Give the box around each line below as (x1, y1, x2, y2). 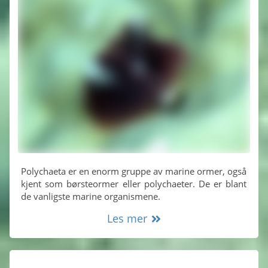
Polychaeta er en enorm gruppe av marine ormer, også (21, 165, 247, 178)
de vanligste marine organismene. (21, 190, 161, 203)
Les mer (112, 211, 150, 226)
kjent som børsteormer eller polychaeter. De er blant (21, 178, 247, 190)
